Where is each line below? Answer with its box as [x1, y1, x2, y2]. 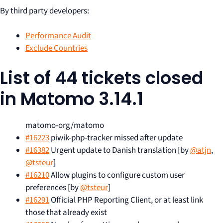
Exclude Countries [25, 42, 88, 55]
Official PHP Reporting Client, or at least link [49, 194, 203, 206]
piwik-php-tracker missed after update [49, 131, 183, 144]
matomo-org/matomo [25, 119, 104, 131]
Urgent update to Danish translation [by [49, 144, 190, 156]
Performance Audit [25, 30, 91, 42]
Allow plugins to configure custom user [49, 169, 185, 181]
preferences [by [25, 181, 80, 194]
